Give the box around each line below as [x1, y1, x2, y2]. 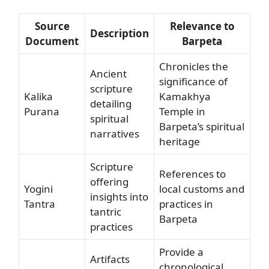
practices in [159, 196, 213, 211]
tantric [90, 204, 121, 219]
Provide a [159, 244, 204, 259]
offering [90, 174, 128, 189]
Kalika [24, 89, 53, 103]
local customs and [159, 181, 244, 196]
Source [34, 19, 70, 33]
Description [90, 26, 149, 40]
